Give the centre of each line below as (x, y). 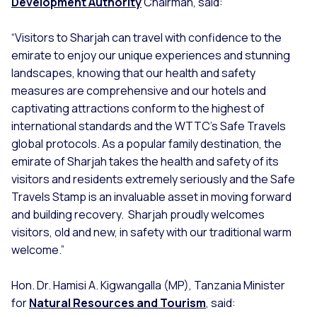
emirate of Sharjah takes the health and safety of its (145, 162)
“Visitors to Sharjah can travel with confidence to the (146, 38)
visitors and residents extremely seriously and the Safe (153, 179)
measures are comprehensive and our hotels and (139, 91)
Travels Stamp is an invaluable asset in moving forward (151, 197)
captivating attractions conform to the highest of (138, 109)
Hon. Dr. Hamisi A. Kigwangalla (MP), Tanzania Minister (148, 286)
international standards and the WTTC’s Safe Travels (149, 126)
